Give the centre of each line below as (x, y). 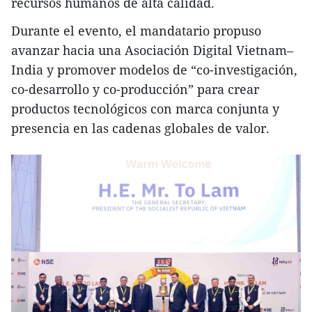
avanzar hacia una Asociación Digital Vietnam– (152, 50)
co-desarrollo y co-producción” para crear (135, 89)
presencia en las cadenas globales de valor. (140, 128)
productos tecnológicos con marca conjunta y (145, 108)
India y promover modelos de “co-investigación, (154, 69)
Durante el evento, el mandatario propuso (136, 30)
